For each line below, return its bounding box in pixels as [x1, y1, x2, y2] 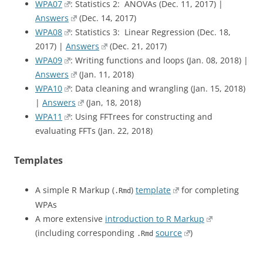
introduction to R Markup [105, 213, 204, 224]
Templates [14, 154, 63, 167]
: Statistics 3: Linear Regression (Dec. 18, [70, 26, 231, 38]
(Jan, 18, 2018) [84, 97, 141, 108]
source [156, 227, 182, 238]
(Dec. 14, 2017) [77, 12, 137, 23]
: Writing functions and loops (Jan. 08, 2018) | [70, 55, 249, 66]
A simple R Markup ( [35, 184, 114, 195]
